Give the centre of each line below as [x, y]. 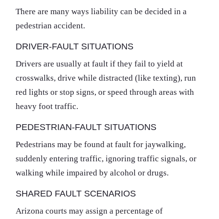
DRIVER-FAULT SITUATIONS [75, 46]
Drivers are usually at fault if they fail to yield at [99, 64]
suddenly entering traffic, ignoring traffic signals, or [106, 158]
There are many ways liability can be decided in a [101, 11]
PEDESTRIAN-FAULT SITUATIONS [86, 127]
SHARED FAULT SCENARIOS [76, 193]
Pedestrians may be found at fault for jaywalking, [101, 144]
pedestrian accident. [50, 25]
